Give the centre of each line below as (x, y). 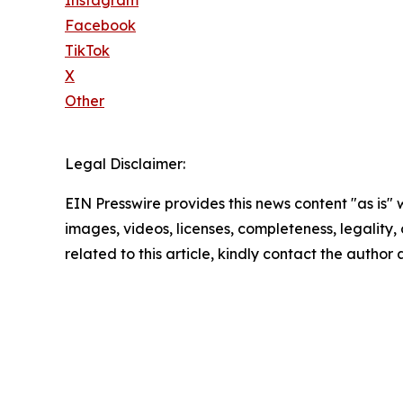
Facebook (100, 25)
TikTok (87, 50)
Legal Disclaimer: (125, 163)
